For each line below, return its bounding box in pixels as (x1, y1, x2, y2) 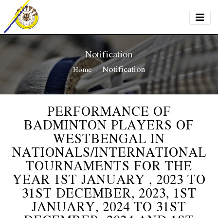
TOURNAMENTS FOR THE (26, 156, 192, 175)
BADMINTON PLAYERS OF (24, 115, 194, 134)
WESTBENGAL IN (53, 129, 165, 147)
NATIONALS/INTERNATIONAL (12, 143, 206, 161)
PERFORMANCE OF (47, 102, 171, 120)
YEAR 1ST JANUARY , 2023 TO (12, 170, 206, 188)
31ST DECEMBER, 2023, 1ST (21, 183, 197, 202)
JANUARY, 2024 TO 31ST (32, 197, 186, 216)
